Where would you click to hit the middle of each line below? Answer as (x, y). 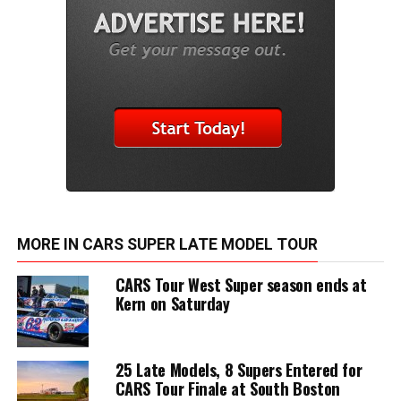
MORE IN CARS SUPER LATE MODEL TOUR (167, 244)
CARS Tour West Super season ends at (241, 284)
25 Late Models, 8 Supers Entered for (239, 369)
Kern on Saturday (172, 303)
